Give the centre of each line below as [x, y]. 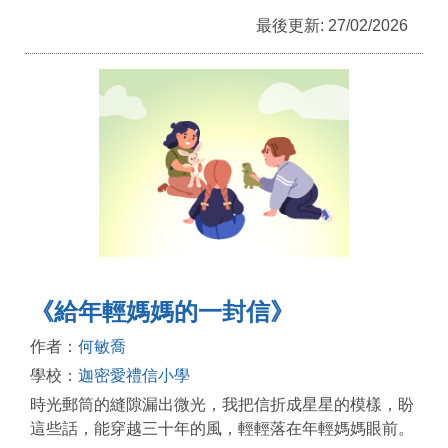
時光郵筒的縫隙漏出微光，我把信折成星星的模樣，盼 [222, 404]
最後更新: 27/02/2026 [332, 26]
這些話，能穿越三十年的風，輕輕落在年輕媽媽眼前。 [222, 428]
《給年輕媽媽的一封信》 [162, 311]
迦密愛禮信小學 [134, 375]
